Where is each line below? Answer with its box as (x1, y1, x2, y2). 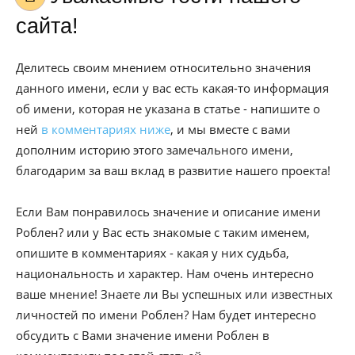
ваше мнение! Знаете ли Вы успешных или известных (16, 286, 333, 302)
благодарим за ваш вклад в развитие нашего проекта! (16, 162, 330, 178)
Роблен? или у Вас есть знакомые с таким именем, (16, 224, 310, 240)
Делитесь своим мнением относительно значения (16, 59, 311, 75)
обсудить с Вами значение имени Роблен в (16, 327, 269, 343)
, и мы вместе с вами (170, 121, 291, 137)
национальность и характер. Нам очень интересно (16, 265, 314, 281)
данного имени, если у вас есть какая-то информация (16, 80, 329, 96)
